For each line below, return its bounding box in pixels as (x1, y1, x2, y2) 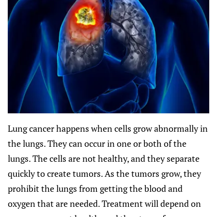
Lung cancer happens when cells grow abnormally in (8, 122, 208, 134)
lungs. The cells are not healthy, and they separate (8, 152, 200, 164)
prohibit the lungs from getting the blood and (8, 182, 183, 194)
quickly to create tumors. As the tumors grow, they (8, 167, 201, 179)
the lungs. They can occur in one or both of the (8, 137, 186, 149)
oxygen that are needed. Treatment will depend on (8, 197, 201, 209)
